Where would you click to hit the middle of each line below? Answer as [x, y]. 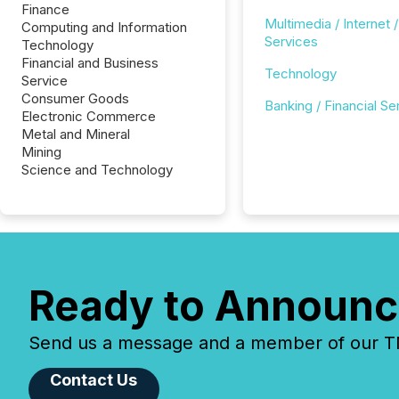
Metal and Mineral [76, 134]
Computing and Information [104, 27]
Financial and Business [90, 63]
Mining [41, 152]
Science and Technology [97, 170]
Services [291, 41]
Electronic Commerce [89, 116]
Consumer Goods [75, 98]
